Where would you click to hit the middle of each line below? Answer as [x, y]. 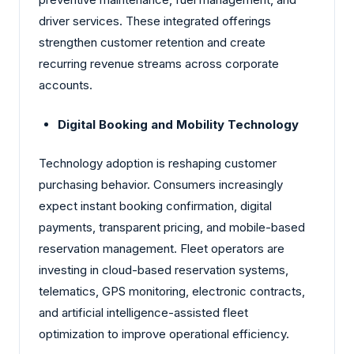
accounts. [66, 85]
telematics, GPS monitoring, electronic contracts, [172, 292]
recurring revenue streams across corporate [159, 64]
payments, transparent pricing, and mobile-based [172, 228]
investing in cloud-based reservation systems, [164, 270]
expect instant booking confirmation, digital [155, 206]
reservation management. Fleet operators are [162, 249]
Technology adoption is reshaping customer [158, 164]
